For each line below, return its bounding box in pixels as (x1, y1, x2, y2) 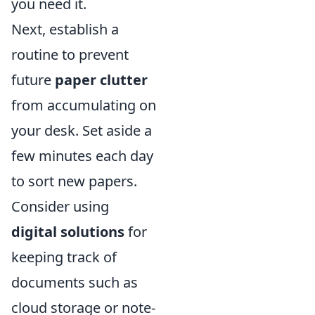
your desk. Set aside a (11, 121, 152, 140)
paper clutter (55, 70, 148, 89)
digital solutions (11, 222, 124, 241)
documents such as (11, 273, 138, 292)
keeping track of (11, 247, 117, 266)
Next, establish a (11, 20, 119, 39)
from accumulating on (11, 96, 156, 115)
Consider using (11, 197, 109, 216)
